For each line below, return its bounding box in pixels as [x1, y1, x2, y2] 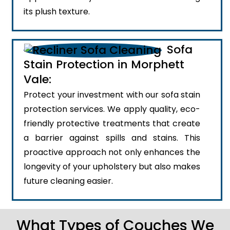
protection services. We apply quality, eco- [24, 103, 200, 116]
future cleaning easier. [24, 175, 113, 187]
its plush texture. [24, 6, 90, 18]
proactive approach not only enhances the [24, 146, 200, 159]
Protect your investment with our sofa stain [24, 89, 200, 101]
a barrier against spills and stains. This [24, 132, 200, 144]
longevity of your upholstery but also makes [24, 161, 200, 173]
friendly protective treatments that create [24, 118, 200, 130]
